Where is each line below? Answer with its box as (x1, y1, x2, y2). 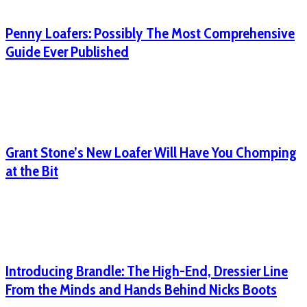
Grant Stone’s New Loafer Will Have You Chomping (5, 143, 297, 162)
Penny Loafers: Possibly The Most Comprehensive (5, 23, 295, 42)
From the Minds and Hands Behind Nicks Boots (5, 280, 277, 299)
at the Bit (5, 161, 58, 180)
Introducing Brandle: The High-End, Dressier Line (5, 262, 288, 281)
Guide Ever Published (5, 42, 129, 61)
